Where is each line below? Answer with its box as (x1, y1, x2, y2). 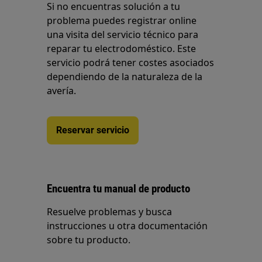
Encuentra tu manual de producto (47, 182, 191, 196)
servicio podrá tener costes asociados (47, 56, 215, 70)
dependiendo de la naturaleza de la (47, 70, 203, 84)
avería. (47, 84, 77, 98)
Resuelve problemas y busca (47, 205, 173, 219)
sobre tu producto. (47, 233, 131, 247)
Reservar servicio (56, 125, 130, 136)
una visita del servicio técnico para (47, 28, 199, 42)
